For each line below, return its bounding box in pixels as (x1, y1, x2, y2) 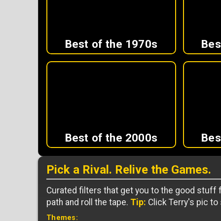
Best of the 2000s (65, 131, 158, 145)
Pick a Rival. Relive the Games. (46, 163, 211, 177)
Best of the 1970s (65, 37, 158, 50)
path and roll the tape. (46, 197, 130, 208)
